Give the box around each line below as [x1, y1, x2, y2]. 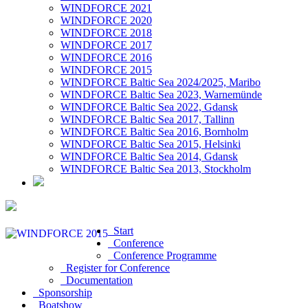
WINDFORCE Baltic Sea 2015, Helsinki [60, 138, 241, 150]
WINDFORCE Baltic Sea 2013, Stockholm [60, 163, 251, 175]
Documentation [60, 274, 133, 286]
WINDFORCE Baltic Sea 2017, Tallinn [60, 113, 234, 125]
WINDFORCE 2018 [60, 27, 152, 38]
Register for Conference [60, 262, 170, 274]
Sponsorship [33, 287, 92, 298]
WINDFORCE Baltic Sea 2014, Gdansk [60, 151, 238, 162]
